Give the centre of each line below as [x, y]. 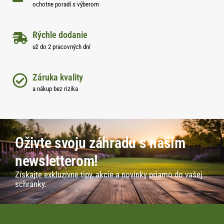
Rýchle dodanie [60, 35]
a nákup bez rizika [55, 88]
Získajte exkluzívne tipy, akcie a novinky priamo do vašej [109, 175]
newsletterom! [57, 161]
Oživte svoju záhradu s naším [100, 143]
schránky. [31, 184]
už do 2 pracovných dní [61, 46]
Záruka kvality [58, 77]
